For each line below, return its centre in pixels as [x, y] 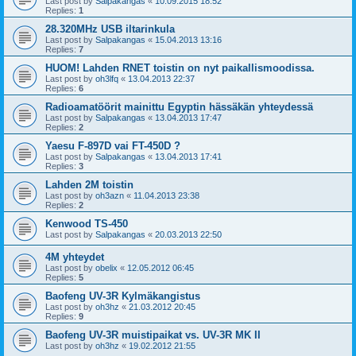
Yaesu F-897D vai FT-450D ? [113, 146]
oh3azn [110, 195]
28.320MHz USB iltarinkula [110, 29]
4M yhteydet [75, 257]
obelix [106, 268]
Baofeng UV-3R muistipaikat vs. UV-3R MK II [153, 335]
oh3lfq [107, 79]
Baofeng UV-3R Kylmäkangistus [123, 296]
